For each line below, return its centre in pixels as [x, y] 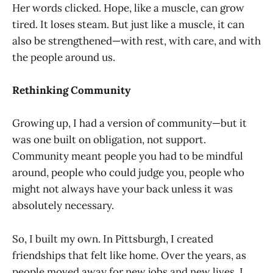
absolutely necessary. [64, 206]
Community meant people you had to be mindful [128, 156]
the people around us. [64, 57]
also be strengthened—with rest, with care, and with [136, 41]
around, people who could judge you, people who [128, 173]
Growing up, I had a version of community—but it [129, 123]
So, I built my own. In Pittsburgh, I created [113, 239]
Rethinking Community [71, 90]
